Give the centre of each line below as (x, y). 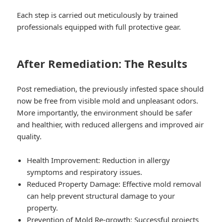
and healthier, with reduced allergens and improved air (111, 124)
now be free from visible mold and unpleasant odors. (108, 100)
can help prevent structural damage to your (101, 195)
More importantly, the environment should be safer (105, 112)
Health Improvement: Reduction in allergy (99, 160)
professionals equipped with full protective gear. (99, 27)
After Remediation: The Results (102, 63)
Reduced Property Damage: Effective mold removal (114, 184)
